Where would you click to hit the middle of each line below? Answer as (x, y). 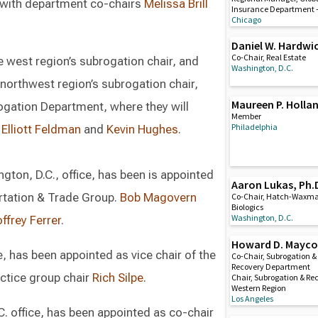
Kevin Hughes (142, 129)
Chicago (247, 19)
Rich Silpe (118, 278)
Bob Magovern (158, 197)
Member (247, 116)
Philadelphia (255, 127)
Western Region (259, 287)
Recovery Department (271, 266)
